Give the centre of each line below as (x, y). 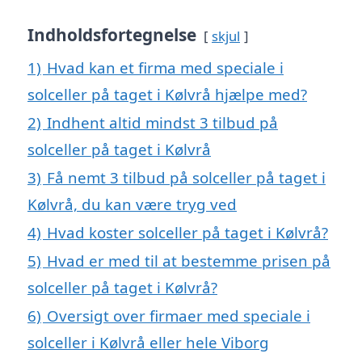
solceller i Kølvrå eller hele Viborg (148, 342)
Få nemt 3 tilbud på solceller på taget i (186, 177)
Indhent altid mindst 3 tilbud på (162, 122)
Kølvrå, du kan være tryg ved (132, 204)
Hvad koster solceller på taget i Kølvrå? (187, 232)
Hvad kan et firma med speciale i (165, 67)
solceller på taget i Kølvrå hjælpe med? (167, 94)
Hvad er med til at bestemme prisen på (189, 260)
